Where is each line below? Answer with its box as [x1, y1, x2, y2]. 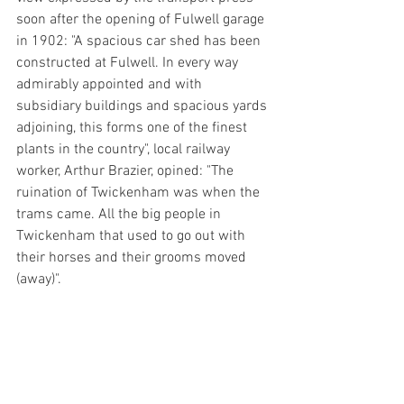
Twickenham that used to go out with [16, 227, 249, 245]
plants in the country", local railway [16, 141, 234, 159]
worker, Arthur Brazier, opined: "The [16, 162, 237, 180]
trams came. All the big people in [16, 206, 225, 224]
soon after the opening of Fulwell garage [16, 11, 268, 29]
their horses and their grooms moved [16, 249, 250, 267]
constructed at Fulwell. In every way [16, 54, 242, 72]
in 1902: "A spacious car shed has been [16, 32, 264, 50]
